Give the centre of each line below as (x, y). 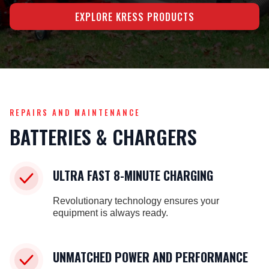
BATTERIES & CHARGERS (103, 137)
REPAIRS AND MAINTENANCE (75, 113)
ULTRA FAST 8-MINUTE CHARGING (133, 176)
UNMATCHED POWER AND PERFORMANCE (150, 257)
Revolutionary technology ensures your (136, 201)
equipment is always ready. (110, 213)
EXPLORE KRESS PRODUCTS (134, 17)
